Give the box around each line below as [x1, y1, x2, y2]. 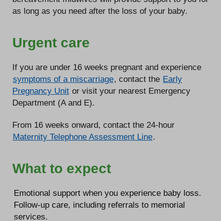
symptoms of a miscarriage [13, 74, 113, 83]
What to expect [12, 160, 111, 176]
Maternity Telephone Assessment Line [13, 132, 152, 141]
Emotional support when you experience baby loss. [14, 188, 201, 197]
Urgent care [12, 35, 90, 50]
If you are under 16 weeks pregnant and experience [12, 62, 201, 72]
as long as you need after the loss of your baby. [12, 6, 187, 15]
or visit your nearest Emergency [70, 86, 190, 95]
